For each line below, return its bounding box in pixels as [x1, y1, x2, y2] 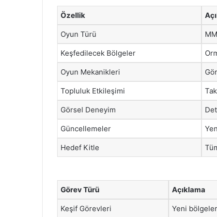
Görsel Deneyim [61, 105, 116, 114]
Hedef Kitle [61, 143, 99, 152]
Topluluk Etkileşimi [61, 86, 125, 95]
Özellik [61, 11, 85, 20]
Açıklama [172, 185, 205, 194]
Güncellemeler [61, 124, 111, 133]
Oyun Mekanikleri [61, 67, 120, 77]
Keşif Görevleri [61, 203, 111, 213]
